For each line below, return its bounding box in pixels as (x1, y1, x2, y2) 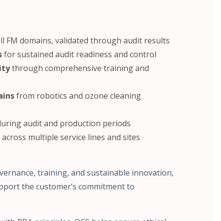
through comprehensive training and (10, 63, 149, 74)
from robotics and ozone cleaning (14, 90, 141, 102)
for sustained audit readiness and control (2, 49, 156, 60)
